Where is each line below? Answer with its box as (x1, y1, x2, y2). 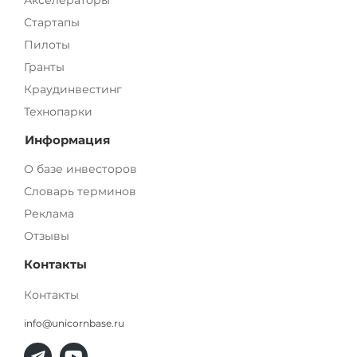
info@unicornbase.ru (24, 317, 124, 330)
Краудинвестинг (24, 82, 122, 97)
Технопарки (24, 104, 92, 120)
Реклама (24, 206, 74, 222)
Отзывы (24, 229, 69, 244)
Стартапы (24, 15, 80, 30)
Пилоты (24, 37, 70, 53)
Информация (25, 132, 110, 148)
